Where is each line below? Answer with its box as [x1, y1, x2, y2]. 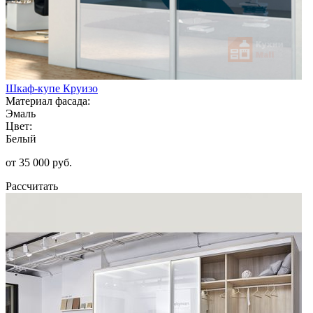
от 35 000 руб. [6, 156, 72, 168]
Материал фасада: [6, 94, 90, 107]
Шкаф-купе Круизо [6, 82, 98, 94]
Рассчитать [6, 180, 58, 192]
